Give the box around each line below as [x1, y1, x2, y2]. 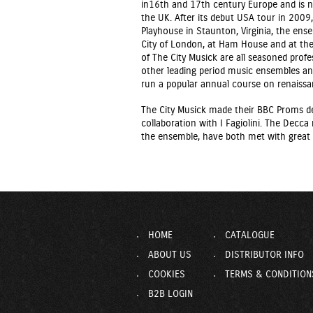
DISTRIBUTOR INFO [225, 250, 304, 260]
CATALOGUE [225, 231, 275, 240]
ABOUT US [148, 250, 191, 260]
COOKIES [148, 270, 185, 279]
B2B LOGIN [148, 289, 193, 299]
